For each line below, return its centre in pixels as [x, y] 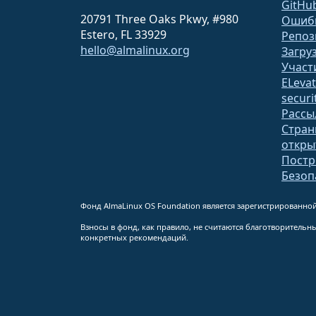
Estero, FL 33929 [123, 35]
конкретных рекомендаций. [134, 238]
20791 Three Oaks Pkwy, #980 [159, 19]
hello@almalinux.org [135, 50]
